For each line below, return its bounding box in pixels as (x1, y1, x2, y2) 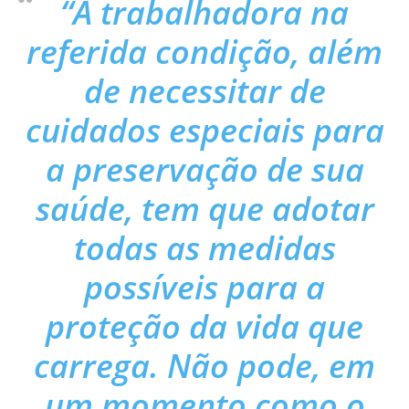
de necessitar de (83, 68, 326, 113)
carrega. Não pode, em (34, 342, 375, 388)
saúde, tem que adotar (35, 185, 374, 231)
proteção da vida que (46, 303, 363, 349)
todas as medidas (73, 225, 336, 270)
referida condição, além (26, 28, 383, 74)
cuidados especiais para (25, 107, 384, 152)
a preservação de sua (45, 146, 364, 192)
